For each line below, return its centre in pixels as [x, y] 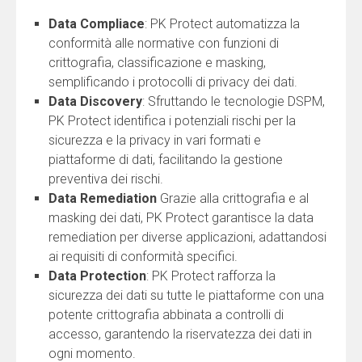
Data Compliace [97, 24]
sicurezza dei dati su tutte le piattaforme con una [186, 296]
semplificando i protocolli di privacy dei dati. [173, 82]
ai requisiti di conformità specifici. [143, 257]
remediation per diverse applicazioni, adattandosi [187, 238]
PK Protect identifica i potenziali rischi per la [172, 121]
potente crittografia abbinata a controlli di [166, 315]
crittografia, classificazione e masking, [157, 63]
